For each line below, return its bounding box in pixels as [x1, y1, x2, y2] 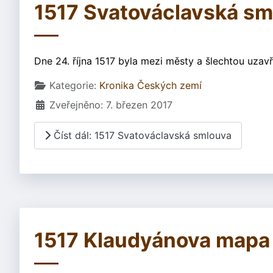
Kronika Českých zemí [99, 79, 202, 91]
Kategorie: [46, 79, 99, 91]
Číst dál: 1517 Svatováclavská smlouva [51, 129, 232, 142]
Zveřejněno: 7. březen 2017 [49, 98, 172, 111]
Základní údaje [34, 78, 102, 91]
